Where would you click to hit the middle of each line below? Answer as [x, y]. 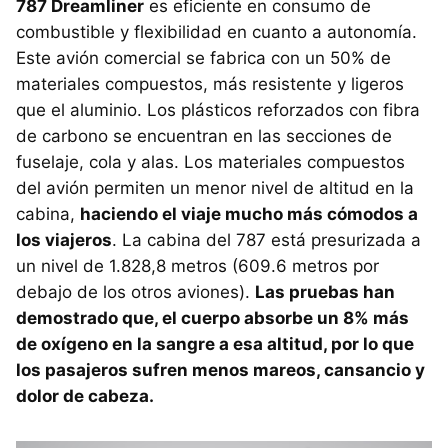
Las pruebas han [325, 291]
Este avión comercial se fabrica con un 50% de [203, 57]
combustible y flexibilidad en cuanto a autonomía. [216, 31]
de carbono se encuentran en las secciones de [204, 135]
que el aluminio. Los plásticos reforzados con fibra [218, 109]
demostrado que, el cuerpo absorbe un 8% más [212, 317]
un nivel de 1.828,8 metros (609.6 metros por [197, 265]
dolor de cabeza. [85, 395]
